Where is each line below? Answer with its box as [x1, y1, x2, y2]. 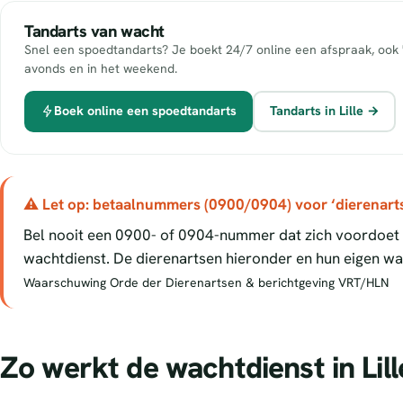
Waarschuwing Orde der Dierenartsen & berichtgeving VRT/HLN [23, 274, 389, 291]
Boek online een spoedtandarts [53, 103, 237, 119]
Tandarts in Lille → [269, 103, 380, 119]
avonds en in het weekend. [24, 59, 177, 76]
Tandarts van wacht [24, 20, 165, 42]
